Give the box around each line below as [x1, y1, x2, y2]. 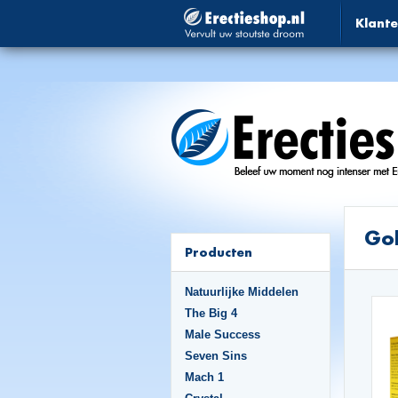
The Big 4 [185, 306, 237, 320]
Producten [185, 244, 252, 259]
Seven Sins [185, 349, 247, 362]
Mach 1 [185, 370, 224, 384]
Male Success [185, 328, 260, 341]
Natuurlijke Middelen [185, 285, 298, 298]
